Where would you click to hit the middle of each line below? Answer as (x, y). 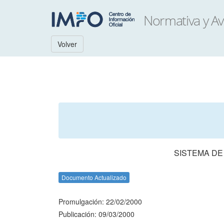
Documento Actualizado (94, 177)
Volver (67, 44)
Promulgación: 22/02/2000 (100, 201)
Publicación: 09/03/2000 (96, 214)
